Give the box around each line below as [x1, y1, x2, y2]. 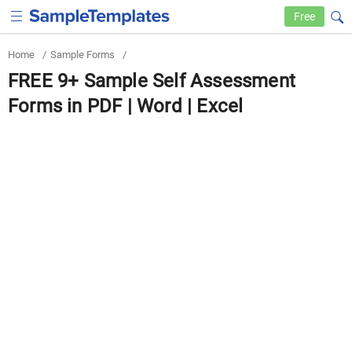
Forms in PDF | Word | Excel [8, 95, 244, 117]
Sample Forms [50, 49, 115, 60]
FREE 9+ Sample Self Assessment [8, 70, 296, 92]
